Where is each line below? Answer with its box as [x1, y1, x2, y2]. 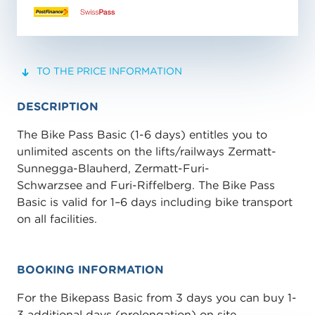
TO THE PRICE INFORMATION [37, 65, 182, 77]
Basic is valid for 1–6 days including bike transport [17, 195, 292, 209]
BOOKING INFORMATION [17, 262, 164, 276]
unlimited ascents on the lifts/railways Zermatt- [17, 144, 276, 158]
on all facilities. [17, 212, 97, 226]
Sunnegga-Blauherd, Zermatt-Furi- [17, 161, 210, 175]
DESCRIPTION [17, 99, 98, 113]
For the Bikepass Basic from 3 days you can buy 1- [17, 290, 297, 304]
